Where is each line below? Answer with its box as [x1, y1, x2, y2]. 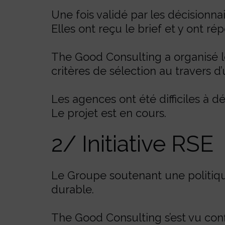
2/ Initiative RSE [51, 131, 213, 157]
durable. [51, 183, 94, 196]
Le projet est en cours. [51, 106, 166, 120]
